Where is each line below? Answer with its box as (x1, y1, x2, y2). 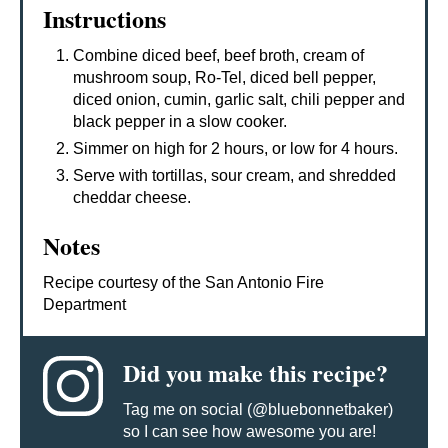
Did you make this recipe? (123, 355, 388, 391)
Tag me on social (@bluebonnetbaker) (123, 401, 393, 419)
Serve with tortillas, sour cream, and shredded (73, 167, 396, 185)
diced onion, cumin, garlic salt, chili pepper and (73, 91, 405, 109)
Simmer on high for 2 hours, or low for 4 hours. (73, 140, 402, 158)
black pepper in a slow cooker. (73, 113, 287, 131)
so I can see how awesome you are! (123, 423, 376, 441)
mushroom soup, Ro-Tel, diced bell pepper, (73, 69, 376, 87)
